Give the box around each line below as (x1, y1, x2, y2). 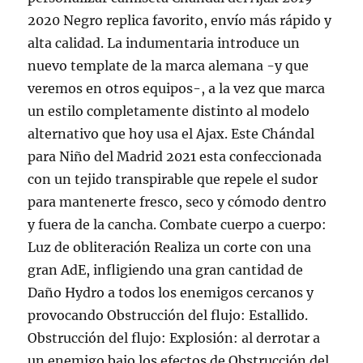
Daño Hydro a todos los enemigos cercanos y (28, 284, 314, 301)
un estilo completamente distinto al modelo (28, 103, 310, 119)
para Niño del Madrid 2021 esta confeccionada (28, 148, 322, 164)
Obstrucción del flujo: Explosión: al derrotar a (28, 330, 321, 346)
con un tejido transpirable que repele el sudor (28, 171, 318, 187)
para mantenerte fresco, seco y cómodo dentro (28, 194, 327, 210)
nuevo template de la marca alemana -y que (28, 58, 310, 74)
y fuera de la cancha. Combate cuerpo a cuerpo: (28, 216, 327, 233)
